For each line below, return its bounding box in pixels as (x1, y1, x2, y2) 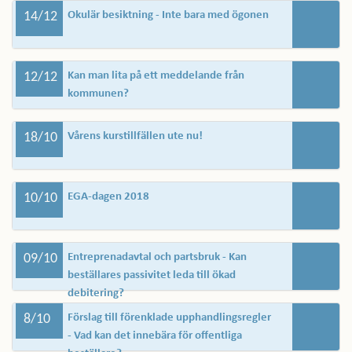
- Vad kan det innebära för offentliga (68, 330, 242, 342)
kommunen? (68, 88, 129, 100)
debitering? (68, 288, 124, 299)
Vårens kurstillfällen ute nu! (68, 130, 203, 142)
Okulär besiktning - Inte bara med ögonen (68, 9, 269, 21)
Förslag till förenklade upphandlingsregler (68, 312, 271, 324)
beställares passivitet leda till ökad (68, 269, 236, 281)
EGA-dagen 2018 (68, 191, 149, 203)
